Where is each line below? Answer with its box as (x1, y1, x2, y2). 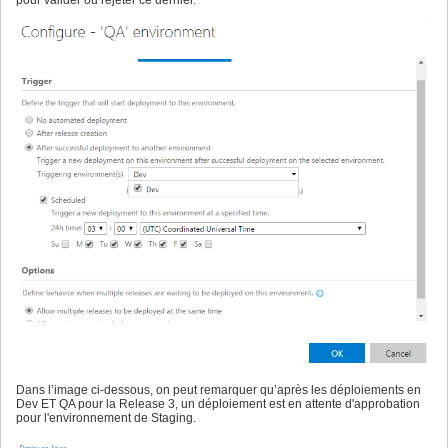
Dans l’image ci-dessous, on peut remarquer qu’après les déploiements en (16, 383, 421, 398)
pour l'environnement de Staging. (16, 411, 196, 426)
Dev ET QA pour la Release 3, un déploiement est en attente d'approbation (16, 397, 420, 412)
